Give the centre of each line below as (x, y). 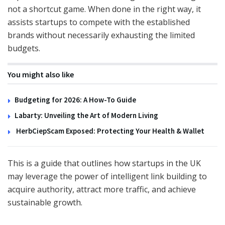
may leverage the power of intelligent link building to (107, 176)
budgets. (24, 48)
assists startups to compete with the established (99, 22)
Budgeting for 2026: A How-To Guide (75, 99)
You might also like (41, 74)
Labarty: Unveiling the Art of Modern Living (86, 115)
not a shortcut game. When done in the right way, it (104, 9)
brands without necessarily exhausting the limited (101, 35)
